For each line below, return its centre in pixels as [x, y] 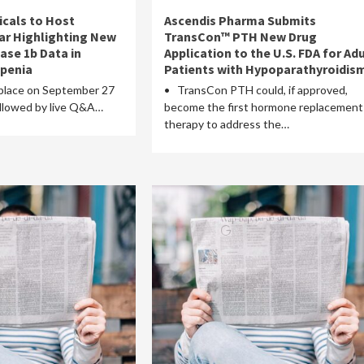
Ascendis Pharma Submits [240, 20]
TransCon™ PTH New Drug [240, 37]
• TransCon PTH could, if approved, [256, 90]
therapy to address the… [226, 124]
